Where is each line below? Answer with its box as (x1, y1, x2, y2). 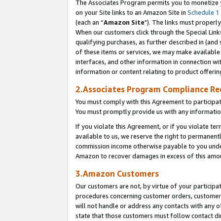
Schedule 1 (187, 8, 220, 16)
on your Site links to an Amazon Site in (75, 8, 187, 16)
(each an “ (75, 18, 104, 26)
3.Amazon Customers (75, 168, 159, 179)
